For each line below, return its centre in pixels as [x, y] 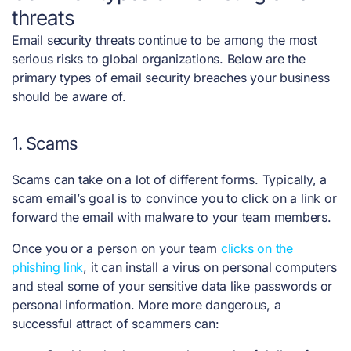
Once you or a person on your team [116, 249]
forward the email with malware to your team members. [174, 217]
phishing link [48, 268]
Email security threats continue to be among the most [165, 40]
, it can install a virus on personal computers [210, 268]
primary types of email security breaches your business [171, 78]
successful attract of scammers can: [116, 324]
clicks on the [257, 249]
